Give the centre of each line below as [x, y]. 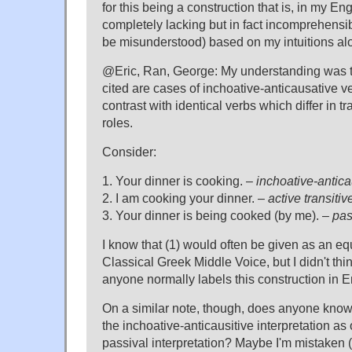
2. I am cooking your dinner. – [185, 198]
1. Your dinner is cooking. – [179, 181]
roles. [117, 123]
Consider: [129, 152]
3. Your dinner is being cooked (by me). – [217, 216]
